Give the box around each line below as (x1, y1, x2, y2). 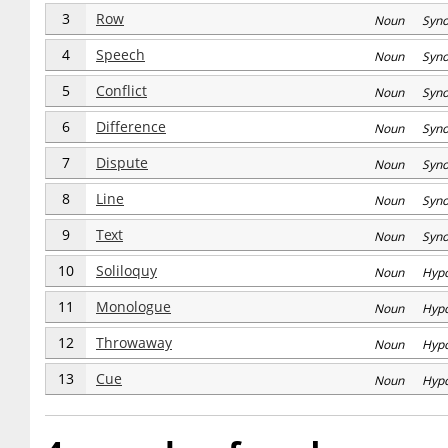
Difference (96, 117, 166, 136)
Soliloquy (96, 261, 157, 280)
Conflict (96, 81, 147, 100)
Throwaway (96, 333, 172, 352)
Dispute (96, 153, 148, 172)
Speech (96, 45, 145, 64)
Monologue (96, 297, 171, 316)
